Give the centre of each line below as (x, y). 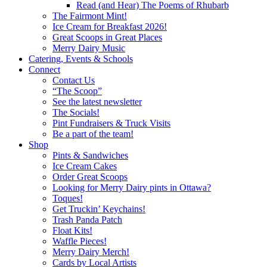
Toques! (68, 198)
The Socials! (76, 112)
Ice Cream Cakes (85, 166)
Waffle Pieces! (80, 241)
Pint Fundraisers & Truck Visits (111, 123)
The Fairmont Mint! (90, 15)
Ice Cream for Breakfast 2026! (110, 26)
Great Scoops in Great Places (107, 37)
